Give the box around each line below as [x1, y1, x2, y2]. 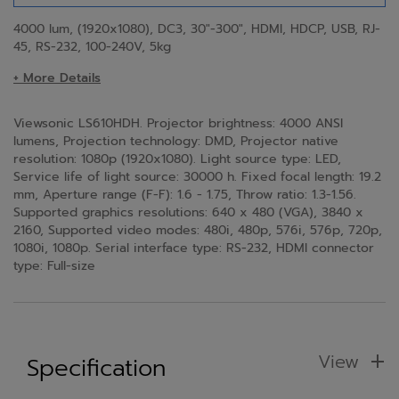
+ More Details [13, 68, 101, 87]
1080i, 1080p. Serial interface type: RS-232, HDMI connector [13, 238, 374, 257]
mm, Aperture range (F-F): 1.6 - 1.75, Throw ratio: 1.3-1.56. [13, 184, 356, 204]
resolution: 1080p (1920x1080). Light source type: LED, [13, 149, 341, 168]
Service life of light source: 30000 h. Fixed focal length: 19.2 [13, 167, 381, 186]
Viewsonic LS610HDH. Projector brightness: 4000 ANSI [13, 113, 343, 133]
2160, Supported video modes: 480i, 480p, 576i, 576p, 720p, [13, 220, 382, 240]
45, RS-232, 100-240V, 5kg [13, 37, 171, 56]
